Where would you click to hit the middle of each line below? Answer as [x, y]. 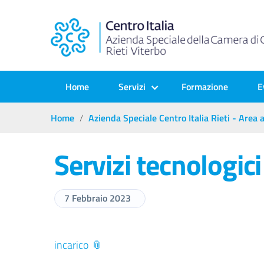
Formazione [205, 87]
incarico [71, 245]
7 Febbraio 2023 [98, 198]
